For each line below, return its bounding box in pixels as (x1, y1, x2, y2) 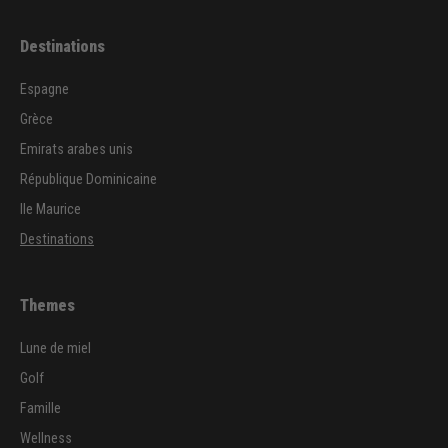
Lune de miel (20, 339, 91, 357)
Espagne (20, 80, 69, 98)
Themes (20, 295, 75, 315)
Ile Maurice (20, 200, 81, 218)
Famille (20, 399, 61, 417)
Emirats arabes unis (20, 140, 133, 158)
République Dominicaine (20, 170, 157, 188)
